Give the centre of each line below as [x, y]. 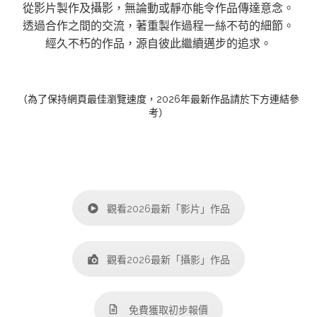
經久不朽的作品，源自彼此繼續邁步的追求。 [158, 44]
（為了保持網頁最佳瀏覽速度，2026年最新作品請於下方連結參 [158, 99]
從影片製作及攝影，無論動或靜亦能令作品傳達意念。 [158, 8]
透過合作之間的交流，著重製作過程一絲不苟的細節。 [158, 26]
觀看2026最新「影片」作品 [168, 209]
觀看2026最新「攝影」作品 [168, 259]
